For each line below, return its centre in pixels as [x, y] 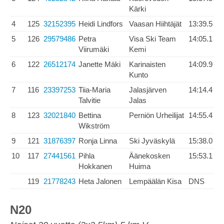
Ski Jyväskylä [152, 141]
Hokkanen [95, 166]
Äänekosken [149, 156]
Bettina [90, 115]
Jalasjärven [148, 90]
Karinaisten [147, 64]
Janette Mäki [99, 64]
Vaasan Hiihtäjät [155, 24]
